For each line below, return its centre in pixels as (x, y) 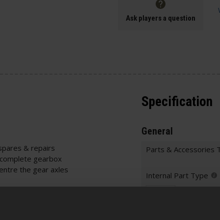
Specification (177, 102)
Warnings (193, 199)
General (157, 131)
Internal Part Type (177, 175)
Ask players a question (161, 18)
